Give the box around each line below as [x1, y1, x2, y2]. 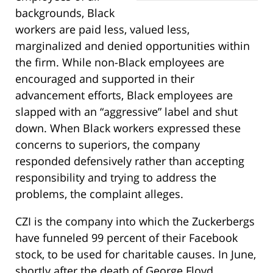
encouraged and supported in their [15, 71, 194, 87]
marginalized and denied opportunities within [15, 38, 250, 54]
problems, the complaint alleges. [15, 186, 183, 202]
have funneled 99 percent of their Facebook [15, 230, 238, 246]
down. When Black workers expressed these [15, 121, 241, 136]
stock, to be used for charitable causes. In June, [15, 247, 256, 262]
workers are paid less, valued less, [15, 22, 190, 37]
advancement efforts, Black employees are [15, 88, 233, 103]
